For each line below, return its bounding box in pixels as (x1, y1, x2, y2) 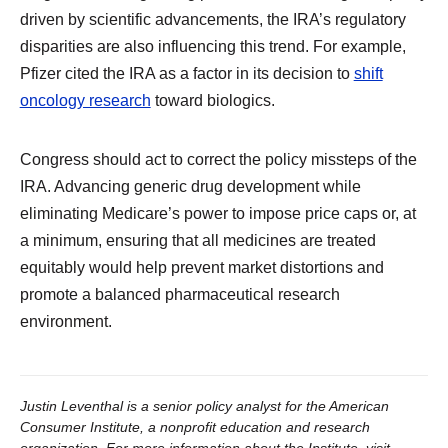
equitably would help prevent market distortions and (19, 258, 384, 277)
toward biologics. (150, 91, 275, 109)
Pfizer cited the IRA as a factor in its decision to (19, 64, 354, 82)
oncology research (19, 91, 151, 109)
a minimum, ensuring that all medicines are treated (19, 231, 376, 250)
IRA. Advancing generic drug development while (19, 177, 361, 196)
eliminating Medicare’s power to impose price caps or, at (19, 204, 416, 223)
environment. (19, 312, 112, 331)
